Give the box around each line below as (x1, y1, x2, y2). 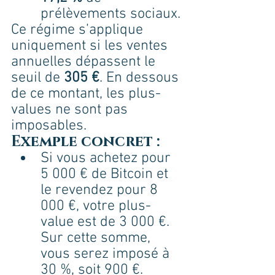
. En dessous (99, 69, 182, 87)
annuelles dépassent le (11, 53, 159, 71)
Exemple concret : (11, 132, 160, 152)
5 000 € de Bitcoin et (41, 166, 172, 184)
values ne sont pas (11, 101, 131, 119)
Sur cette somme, (41, 230, 154, 247)
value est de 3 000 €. (41, 214, 173, 231)
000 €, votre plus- (41, 198, 151, 215)
